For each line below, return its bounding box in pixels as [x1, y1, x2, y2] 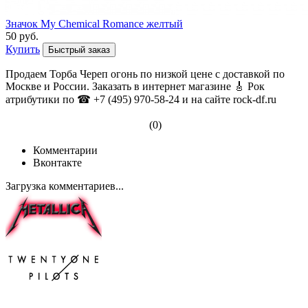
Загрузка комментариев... [5, 180, 124, 192]
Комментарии [33, 144, 98, 157]
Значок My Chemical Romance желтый [5, 18, 183, 30]
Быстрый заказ [48, 45, 110, 56]
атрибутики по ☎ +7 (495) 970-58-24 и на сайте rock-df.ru [5, 93, 276, 106]
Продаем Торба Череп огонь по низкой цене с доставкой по [5, 68, 285, 80]
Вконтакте [33, 157, 82, 169]
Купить [5, 43, 40, 56]
